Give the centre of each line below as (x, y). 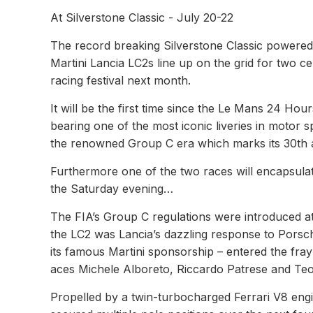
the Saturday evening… (112, 189)
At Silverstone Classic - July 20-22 (142, 17)
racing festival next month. (121, 80)
